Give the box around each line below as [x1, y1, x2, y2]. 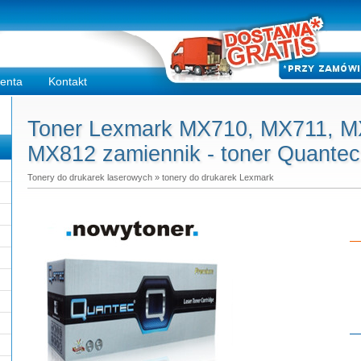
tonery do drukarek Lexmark [162, 172, 274, 182]
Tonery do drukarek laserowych [27, 172, 152, 182]
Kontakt [48, 75, 87, 88]
